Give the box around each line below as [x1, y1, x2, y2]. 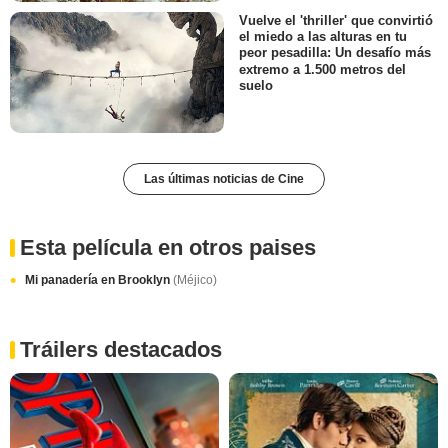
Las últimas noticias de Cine [144, 171, 304, 186]
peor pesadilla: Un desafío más [239, 45, 431, 61]
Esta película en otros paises [20, 234, 316, 260]
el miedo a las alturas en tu [239, 29, 407, 45]
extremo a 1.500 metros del [239, 61, 406, 77]
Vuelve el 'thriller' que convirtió [239, 13, 433, 29]
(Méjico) [173, 272, 217, 287]
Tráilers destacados [20, 336, 222, 362]
